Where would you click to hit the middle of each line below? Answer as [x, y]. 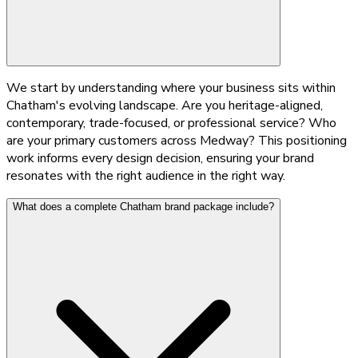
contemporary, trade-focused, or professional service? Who [171, 123]
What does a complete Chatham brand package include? [143, 206]
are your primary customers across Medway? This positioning [177, 140]
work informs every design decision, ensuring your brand [160, 158]
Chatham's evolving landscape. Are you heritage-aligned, [165, 105]
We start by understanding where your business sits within [171, 88]
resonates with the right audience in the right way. [146, 175]
